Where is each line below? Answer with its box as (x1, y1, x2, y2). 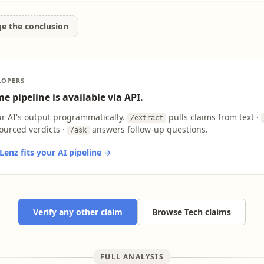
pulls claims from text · (166, 111, 261, 123)
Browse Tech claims (152, 206, 231, 217)
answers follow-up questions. (89, 124, 208, 135)
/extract (130, 114, 163, 122)
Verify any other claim (33, 206, 123, 217)
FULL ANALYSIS (100, 252, 164, 262)
